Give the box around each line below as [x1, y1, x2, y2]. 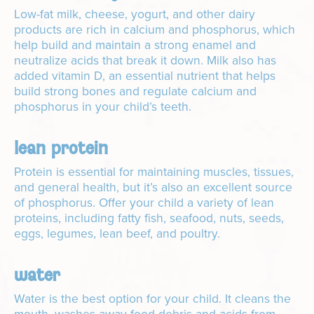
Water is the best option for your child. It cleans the [14, 289, 291, 308]
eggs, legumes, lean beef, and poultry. [14, 224, 227, 243]
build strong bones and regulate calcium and [14, 82, 257, 101]
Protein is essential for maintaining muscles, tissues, [14, 163, 294, 182]
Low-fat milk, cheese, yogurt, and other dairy [14, 5, 255, 24]
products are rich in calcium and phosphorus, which [14, 20, 295, 39]
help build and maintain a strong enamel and [14, 36, 256, 55]
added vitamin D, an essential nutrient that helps [14, 67, 275, 86]
